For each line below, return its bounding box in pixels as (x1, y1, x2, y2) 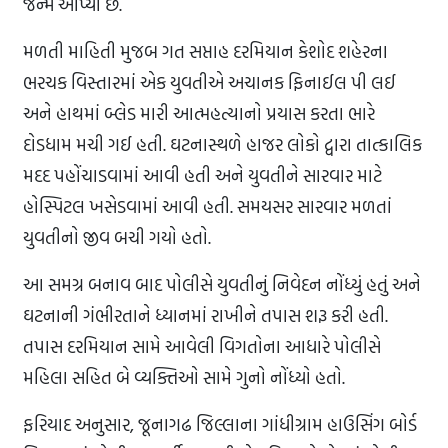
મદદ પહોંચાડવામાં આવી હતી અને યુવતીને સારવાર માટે (23, 162, 382, 190)
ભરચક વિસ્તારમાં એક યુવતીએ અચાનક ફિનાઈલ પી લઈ (23, 69, 396, 97)
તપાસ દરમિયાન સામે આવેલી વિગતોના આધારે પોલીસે (23, 333, 381, 361)
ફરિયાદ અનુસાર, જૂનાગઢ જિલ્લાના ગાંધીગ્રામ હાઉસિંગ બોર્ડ (23, 411, 417, 439)
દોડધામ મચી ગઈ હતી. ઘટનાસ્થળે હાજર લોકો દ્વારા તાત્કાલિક (23, 131, 422, 159)
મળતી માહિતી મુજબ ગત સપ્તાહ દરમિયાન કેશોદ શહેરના (23, 38, 388, 66)
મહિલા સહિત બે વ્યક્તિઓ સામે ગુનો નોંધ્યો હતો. (23, 364, 345, 392)
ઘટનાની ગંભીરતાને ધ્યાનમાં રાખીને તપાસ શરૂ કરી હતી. (23, 302, 388, 330)
